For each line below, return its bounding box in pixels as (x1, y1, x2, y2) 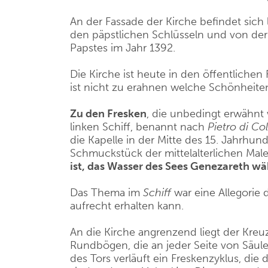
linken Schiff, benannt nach (70, 120, 208, 133)
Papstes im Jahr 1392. (70, 41, 175, 54)
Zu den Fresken (70, 107, 147, 120)
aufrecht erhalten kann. (70, 199, 184, 212)
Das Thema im (70, 186, 143, 199)
